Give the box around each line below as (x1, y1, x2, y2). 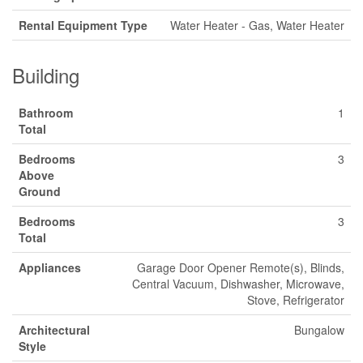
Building (12, 61, 79, 90)
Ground (19, 183, 61, 200)
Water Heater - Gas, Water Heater (170, 17, 344, 34)
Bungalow (294, 322, 344, 339)
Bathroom (19, 105, 73, 122)
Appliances (19, 259, 81, 276)
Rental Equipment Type (19, 17, 147, 34)
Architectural (19, 322, 90, 339)
